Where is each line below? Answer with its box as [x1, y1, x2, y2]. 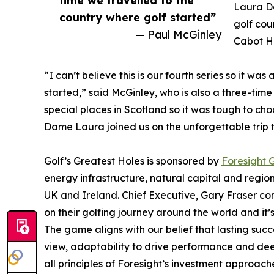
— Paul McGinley [135, 28, 221, 42]
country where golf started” [59, 10, 216, 24]
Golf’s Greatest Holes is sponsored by [44, 155, 221, 168]
